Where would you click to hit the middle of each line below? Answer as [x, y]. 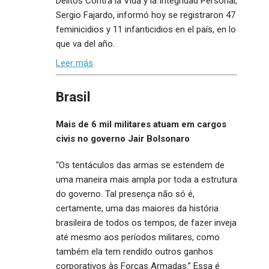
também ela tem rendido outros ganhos [134, 251]
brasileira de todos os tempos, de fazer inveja [146, 222]
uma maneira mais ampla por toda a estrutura [147, 179]
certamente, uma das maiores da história [137, 208]
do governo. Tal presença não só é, [125, 194]
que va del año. [85, 44]
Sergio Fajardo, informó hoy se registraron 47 [146, 15]
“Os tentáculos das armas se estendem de [140, 165]
